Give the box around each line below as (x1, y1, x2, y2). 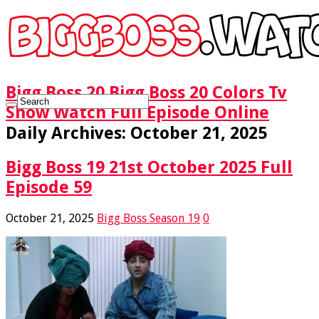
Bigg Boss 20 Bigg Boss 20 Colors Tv (6, 82, 287, 103)
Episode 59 (6, 177, 92, 197)
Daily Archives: (6, 122, 130, 143)
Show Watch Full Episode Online (6, 102, 269, 122)
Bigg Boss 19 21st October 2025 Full (6, 157, 293, 177)
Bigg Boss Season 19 (97, 211, 200, 225)
